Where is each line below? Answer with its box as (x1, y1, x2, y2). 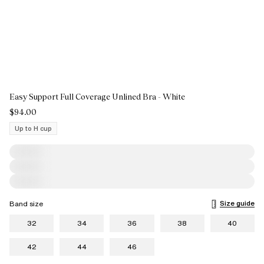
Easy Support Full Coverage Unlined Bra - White (9, 92, 185, 101)
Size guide (220, 198, 255, 208)
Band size (9, 199, 43, 209)
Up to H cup (15, 124, 52, 133)
